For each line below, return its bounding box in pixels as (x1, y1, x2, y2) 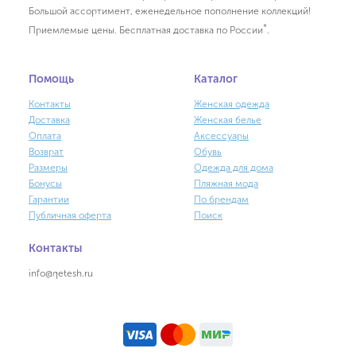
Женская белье (194, 114, 261, 126)
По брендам (194, 194, 249, 206)
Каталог (194, 72, 238, 87)
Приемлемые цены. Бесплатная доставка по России (29, 25, 263, 37)
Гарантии (29, 194, 69, 206)
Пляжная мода (194, 178, 258, 190)
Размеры (29, 162, 68, 174)
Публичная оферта (29, 210, 111, 222)
